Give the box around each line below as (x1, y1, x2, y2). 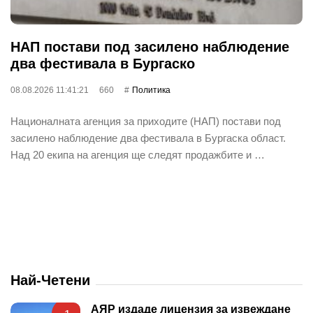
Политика (132, 85, 170, 95)
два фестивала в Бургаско (10, 55, 195, 71)
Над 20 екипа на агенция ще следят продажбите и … (10, 148, 265, 161)
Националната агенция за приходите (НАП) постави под (10, 115, 281, 127)
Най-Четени (10, 272, 90, 288)
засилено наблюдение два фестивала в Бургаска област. (10, 131, 286, 144)
